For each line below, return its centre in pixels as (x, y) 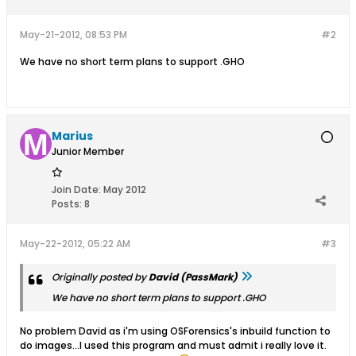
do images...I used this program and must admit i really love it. (173, 345)
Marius (72, 136)
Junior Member (88, 151)
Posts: (67, 204)
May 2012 (125, 190)
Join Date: (76, 190)
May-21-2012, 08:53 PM (74, 35)
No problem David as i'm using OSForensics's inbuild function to (175, 331)
